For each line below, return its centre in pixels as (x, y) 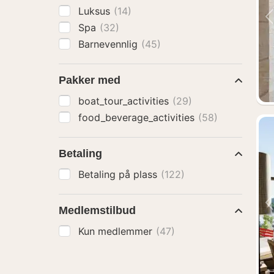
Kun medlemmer (117, 231)
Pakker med (90, 80)
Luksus (96, 11)
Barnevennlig (109, 44)
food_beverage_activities (138, 117)
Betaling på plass (119, 174)
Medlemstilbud (97, 210)
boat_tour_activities (125, 101)
